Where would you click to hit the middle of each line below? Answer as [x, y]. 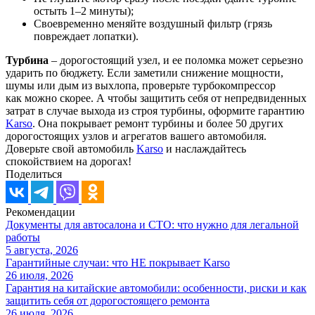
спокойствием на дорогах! [69, 161]
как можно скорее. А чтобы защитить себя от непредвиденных [156, 98]
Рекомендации [40, 212]
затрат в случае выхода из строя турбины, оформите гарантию [155, 110]
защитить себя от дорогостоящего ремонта [108, 300]
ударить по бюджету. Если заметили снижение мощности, [144, 72]
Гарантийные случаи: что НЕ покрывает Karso [118, 262]
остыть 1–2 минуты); [84, 11]
